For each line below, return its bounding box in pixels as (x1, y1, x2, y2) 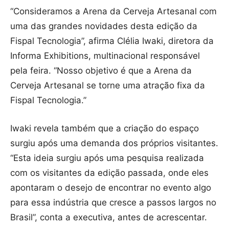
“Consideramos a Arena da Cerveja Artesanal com (10, 6, 217, 17)
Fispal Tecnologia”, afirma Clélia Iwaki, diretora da (10, 36, 214, 47)
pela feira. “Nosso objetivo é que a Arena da (10, 65, 192, 76)
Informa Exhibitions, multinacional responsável (10, 51, 200, 61)
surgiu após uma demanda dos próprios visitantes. (10, 138, 218, 149)
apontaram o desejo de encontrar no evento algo (10, 182, 211, 193)
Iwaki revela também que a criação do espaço (10, 123, 199, 134)
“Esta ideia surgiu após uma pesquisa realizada (10, 153, 204, 164)
